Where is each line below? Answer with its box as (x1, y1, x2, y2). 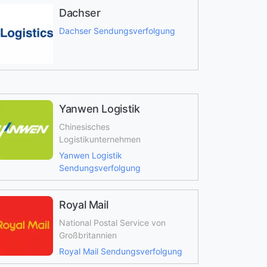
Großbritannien (58, 230, 117, 240)
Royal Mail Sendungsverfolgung (58, 246, 182, 256)
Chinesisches (58, 122, 110, 132)
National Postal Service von (58, 218, 166, 228)
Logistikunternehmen (58, 134, 141, 144)
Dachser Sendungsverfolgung (58, 26, 175, 36)
